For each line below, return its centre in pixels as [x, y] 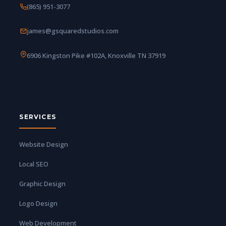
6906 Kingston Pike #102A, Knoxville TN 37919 [96, 55]
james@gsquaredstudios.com [73, 31]
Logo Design [39, 203]
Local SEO [34, 164]
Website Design [44, 144]
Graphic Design [43, 183]
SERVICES [38, 117]
